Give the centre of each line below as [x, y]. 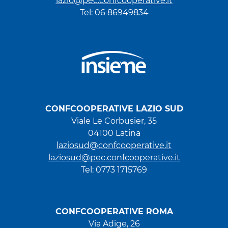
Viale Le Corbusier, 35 [114, 121]
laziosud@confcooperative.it [114, 146]
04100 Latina [114, 133]
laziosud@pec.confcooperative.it [114, 158]
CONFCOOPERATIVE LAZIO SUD [114, 109]
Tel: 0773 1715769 [114, 170]
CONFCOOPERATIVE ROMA [114, 211]
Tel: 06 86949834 [114, 12]
